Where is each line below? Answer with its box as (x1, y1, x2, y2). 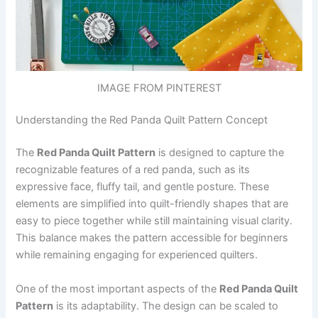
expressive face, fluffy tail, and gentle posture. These (16, 180, 270, 194)
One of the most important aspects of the (16, 282, 220, 295)
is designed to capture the (155, 146, 285, 160)
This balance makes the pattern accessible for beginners (16, 231, 289, 245)
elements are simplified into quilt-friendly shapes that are (16, 197, 289, 211)
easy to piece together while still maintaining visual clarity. (16, 214, 293, 228)
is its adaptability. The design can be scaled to (53, 299, 279, 312)
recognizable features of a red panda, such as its (16, 163, 251, 177)
